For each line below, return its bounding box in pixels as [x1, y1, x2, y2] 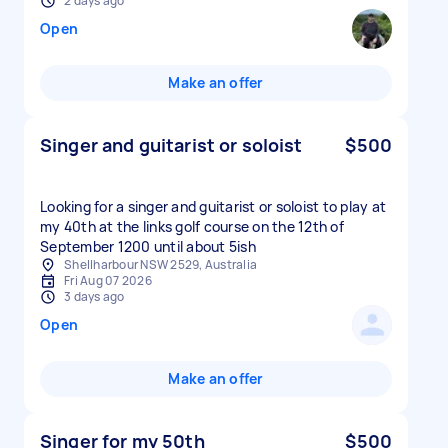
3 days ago [64, 288, 125, 305]
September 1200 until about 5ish [40, 237, 256, 256]
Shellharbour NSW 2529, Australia [64, 256, 257, 273]
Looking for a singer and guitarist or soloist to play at [40, 197, 386, 216]
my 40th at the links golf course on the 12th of [40, 217, 344, 236]
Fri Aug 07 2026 [64, 272, 152, 289]
